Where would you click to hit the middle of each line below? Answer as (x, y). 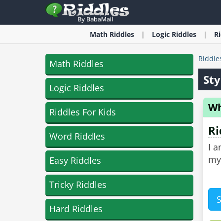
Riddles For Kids (83, 112)
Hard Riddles (76, 209)
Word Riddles (77, 136)
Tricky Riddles (78, 184)
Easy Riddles (75, 160)
